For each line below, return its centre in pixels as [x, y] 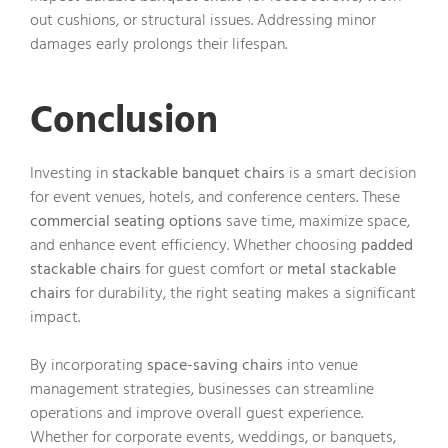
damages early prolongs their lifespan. [158, 44]
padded [387, 245]
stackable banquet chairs [198, 173]
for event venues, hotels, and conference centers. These [215, 197]
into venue [320, 365]
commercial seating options [126, 221]
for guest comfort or [214, 269]
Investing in [71, 173]
